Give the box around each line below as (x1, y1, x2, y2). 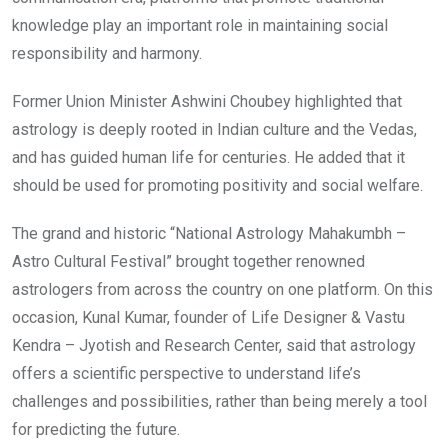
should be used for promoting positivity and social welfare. (12, 176, 423, 196)
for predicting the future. (12, 420, 180, 440)
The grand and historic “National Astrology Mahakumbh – (12, 224, 406, 244)
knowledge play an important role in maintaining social (12, 16, 388, 36)
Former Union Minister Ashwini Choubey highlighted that (12, 92, 402, 112)
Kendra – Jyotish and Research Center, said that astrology (12, 336, 416, 356)
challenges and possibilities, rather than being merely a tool (12, 392, 427, 412)
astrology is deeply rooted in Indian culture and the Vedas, (12, 120, 417, 140)
